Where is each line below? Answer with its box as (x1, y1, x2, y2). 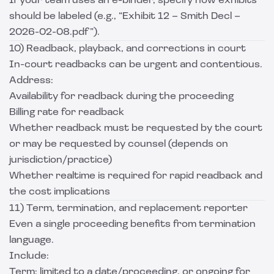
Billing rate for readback (9, 108, 124, 117)
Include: (9, 251, 49, 261)
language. (9, 235, 54, 245)
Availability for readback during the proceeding (9, 92, 234, 102)
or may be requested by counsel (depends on (9, 139, 228, 149)
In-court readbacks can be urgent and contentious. (9, 60, 262, 70)
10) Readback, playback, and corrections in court (9, 44, 246, 54)
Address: (9, 76, 53, 86)
